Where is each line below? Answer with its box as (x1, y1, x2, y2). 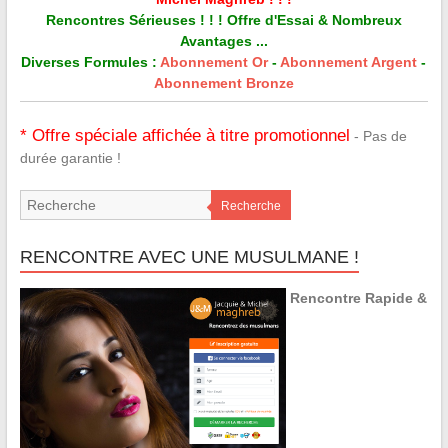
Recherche (220, 199, 281, 214)
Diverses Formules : (21, 54, 161, 71)
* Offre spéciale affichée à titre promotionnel (19, 126, 350, 146)
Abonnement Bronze (153, 75, 294, 92)
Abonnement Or (160, 54, 269, 71)
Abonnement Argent (280, 54, 418, 71)
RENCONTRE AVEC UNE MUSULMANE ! (19, 247, 359, 268)
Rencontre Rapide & (290, 290, 428, 307)
